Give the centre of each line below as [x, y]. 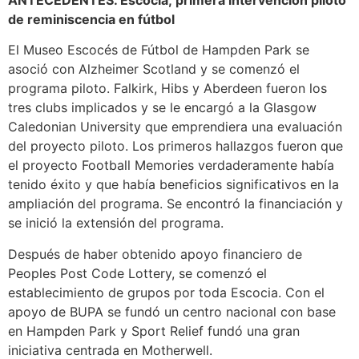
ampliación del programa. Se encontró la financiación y [175, 204]
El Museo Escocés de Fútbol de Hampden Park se [159, 50]
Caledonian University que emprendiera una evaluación [175, 127]
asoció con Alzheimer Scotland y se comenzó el [154, 69]
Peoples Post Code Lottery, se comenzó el [137, 273]
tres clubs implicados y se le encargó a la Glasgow [162, 108]
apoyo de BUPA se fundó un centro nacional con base [172, 311]
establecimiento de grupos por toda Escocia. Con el [166, 292]
